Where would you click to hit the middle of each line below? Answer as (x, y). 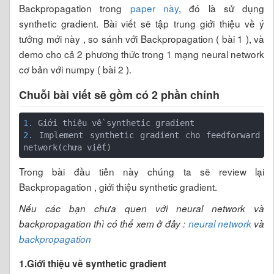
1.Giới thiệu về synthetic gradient (93, 264)
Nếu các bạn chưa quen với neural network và (142, 209)
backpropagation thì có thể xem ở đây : (104, 224)
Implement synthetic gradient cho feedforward (150, 135)
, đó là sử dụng (222, 8)
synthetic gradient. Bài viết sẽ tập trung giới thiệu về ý (142, 23)
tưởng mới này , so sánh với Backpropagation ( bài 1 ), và (142, 39)
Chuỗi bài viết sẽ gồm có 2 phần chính (119, 95)
